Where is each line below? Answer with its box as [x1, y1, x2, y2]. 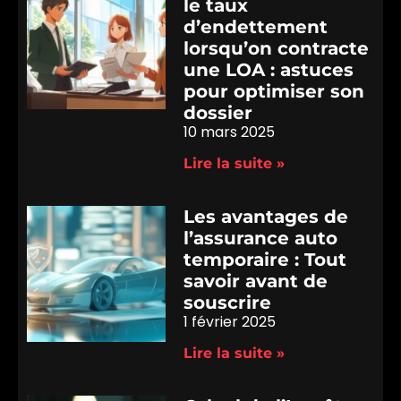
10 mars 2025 [183, 121, 276, 142]
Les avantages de [183, 205, 349, 227]
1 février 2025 [183, 311, 277, 332]
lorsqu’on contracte [183, 37, 370, 59]
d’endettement [183, 15, 328, 38]
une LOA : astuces [183, 58, 354, 81]
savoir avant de [183, 269, 328, 292]
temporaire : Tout [183, 248, 347, 270]
